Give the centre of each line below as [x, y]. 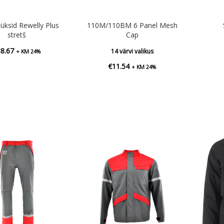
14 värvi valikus [132, 51]
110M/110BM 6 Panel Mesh [132, 25]
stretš [16, 34]
